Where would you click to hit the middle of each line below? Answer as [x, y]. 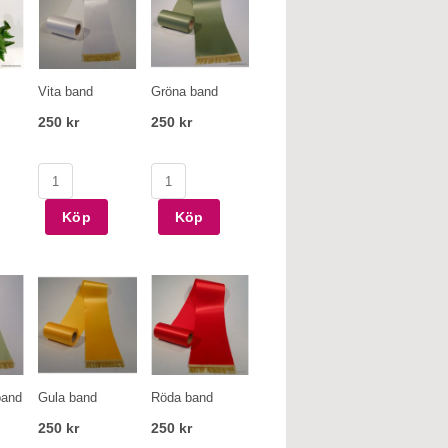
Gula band [67, 397]
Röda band [181, 397]
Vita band [65, 91]
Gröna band [184, 91]
